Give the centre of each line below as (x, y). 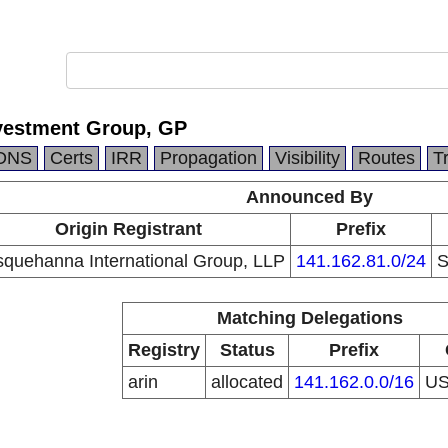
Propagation (208, 158)
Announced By (309, 197)
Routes (386, 158)
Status (247, 350)
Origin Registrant (128, 229)
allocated (247, 382)
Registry (164, 350)
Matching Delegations (309, 318)
